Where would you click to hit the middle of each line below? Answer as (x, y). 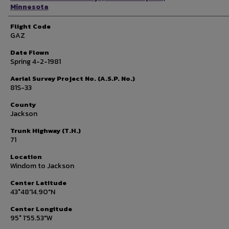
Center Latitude (38, 183)
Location (26, 157)
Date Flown (30, 52)
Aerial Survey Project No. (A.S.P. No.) (73, 78)
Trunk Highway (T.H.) (45, 131)
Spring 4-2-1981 (36, 62)
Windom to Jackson (42, 166)
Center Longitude (41, 209)
